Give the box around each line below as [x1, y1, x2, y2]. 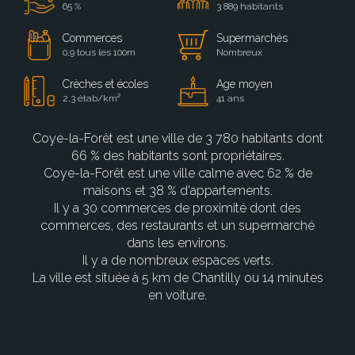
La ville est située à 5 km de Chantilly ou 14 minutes [32, 270, 323, 286]
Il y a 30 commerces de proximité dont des [54, 200, 301, 216]
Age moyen [216, 78, 273, 91]
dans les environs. [127, 235, 228, 251]
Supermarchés [216, 32, 288, 45]
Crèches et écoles [62, 78, 148, 91]
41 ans [216, 93, 244, 105]
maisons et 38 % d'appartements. [82, 183, 273, 199]
